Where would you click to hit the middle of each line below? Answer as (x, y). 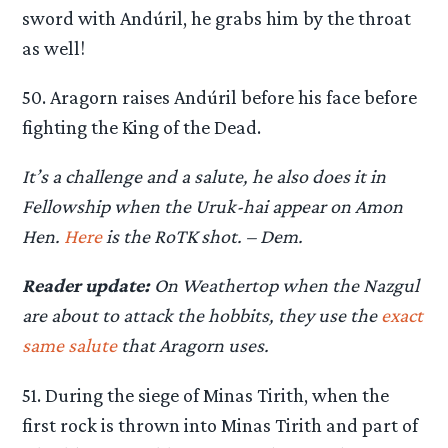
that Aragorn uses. (193, 345)
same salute (70, 345)
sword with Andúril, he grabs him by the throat (217, 17)
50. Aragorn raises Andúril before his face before (220, 97)
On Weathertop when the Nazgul (285, 285)
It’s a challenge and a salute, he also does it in (204, 176)
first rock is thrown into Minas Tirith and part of (220, 424)
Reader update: (86, 285)
